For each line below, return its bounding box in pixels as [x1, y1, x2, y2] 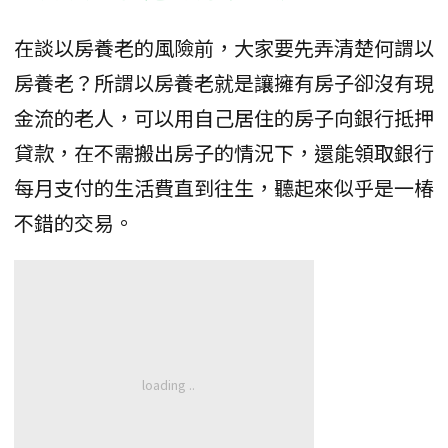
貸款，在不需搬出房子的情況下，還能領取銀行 [14, 137, 434, 167]
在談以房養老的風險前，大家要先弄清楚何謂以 [14, 32, 434, 62]
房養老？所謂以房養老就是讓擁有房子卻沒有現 [14, 67, 434, 97]
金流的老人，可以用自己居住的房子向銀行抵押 [14, 102, 434, 132]
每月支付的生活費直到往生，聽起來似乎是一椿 [14, 172, 434, 202]
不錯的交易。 [14, 207, 134, 237]
